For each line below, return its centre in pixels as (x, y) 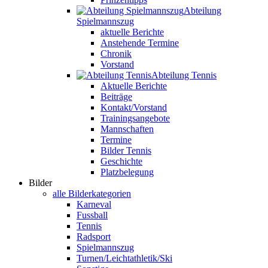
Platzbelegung (127, 172)
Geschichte (121, 161)
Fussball (92, 215)
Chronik (116, 53)
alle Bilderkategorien (92, 193)
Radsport (94, 236)
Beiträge (116, 96)
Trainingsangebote (135, 118)
